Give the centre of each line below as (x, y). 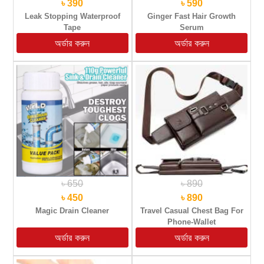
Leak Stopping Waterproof (72, 16)
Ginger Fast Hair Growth (192, 16)
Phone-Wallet (192, 222)
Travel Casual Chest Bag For (192, 211)
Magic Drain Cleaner (72, 211)
